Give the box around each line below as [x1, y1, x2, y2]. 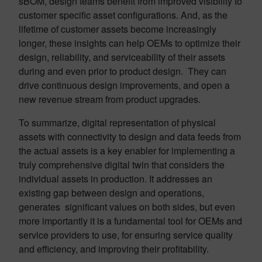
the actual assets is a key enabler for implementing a [19, 143, 235, 157]
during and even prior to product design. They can [19, 64, 226, 78]
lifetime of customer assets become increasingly [19, 22, 216, 36]
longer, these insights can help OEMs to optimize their [19, 36, 240, 50]
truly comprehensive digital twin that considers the [19, 157, 225, 171]
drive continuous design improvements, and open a [19, 78, 230, 92]
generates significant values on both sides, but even [19, 199, 235, 213]
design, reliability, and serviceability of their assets [19, 50, 225, 64]
